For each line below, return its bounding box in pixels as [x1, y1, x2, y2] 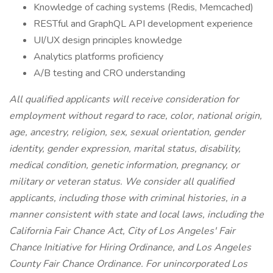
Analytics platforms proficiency [34, 50, 163, 63]
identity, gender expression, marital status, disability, [9, 142, 241, 155]
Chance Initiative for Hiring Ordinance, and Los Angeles [9, 241, 251, 254]
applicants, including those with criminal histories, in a [9, 191, 246, 205]
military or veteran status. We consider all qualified [9, 175, 234, 188]
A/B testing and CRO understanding [34, 66, 185, 80]
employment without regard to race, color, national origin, [9, 109, 262, 122]
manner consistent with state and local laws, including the [9, 208, 264, 221]
